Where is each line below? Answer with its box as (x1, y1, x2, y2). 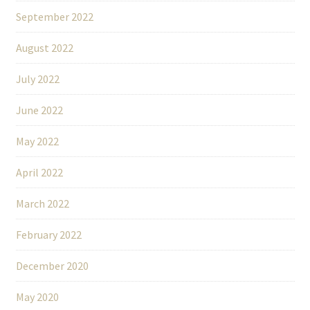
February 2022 (15, 228, 82, 242)
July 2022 (15, 72, 60, 86)
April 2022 (15, 165, 63, 180)
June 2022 (15, 103, 63, 118)
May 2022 (15, 134, 59, 149)
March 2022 (15, 197, 69, 211)
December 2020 (15, 259, 89, 273)
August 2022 (15, 41, 73, 55)
